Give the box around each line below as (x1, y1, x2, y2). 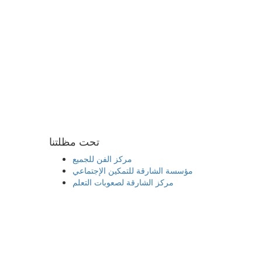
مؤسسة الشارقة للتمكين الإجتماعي (72, 164, 193, 177)
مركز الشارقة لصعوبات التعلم (72, 176, 174, 188)
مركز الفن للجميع (72, 153, 132, 165)
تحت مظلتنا (49, 133, 99, 149)
